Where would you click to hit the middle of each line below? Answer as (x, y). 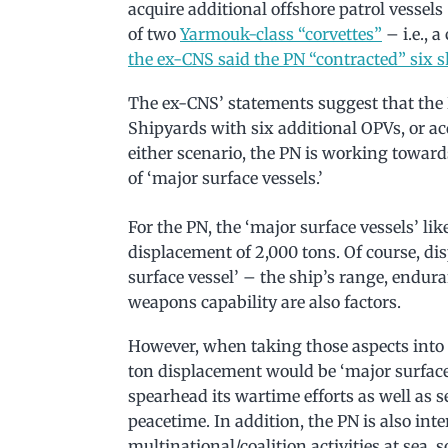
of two (154, 33)
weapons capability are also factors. (264, 301)
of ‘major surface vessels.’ (225, 177)
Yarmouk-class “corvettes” (281, 33)
